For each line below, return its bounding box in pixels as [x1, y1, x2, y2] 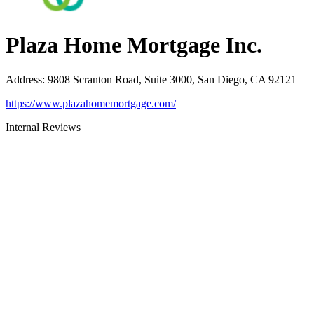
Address [6, 73, 42, 86]
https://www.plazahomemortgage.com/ [6, 97, 176, 109]
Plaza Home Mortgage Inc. [6, 32, 262, 58]
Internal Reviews [6, 121, 81, 133]
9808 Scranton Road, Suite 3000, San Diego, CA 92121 [48, 73, 296, 86]
